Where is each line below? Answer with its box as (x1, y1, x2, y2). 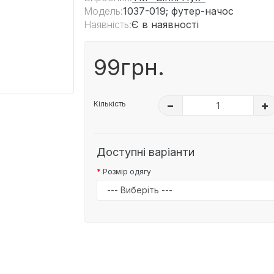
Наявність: (83, 18, 131, 31)
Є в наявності (131, 18, 199, 31)
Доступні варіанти (96, 145, 194, 158)
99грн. (93, 53, 165, 81)
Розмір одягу (102, 166, 151, 176)
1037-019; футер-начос (122, 4, 234, 17)
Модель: (83, 4, 123, 17)
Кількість (93, 98, 126, 108)
